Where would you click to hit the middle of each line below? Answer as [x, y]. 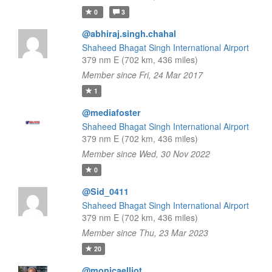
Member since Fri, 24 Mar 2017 [142, 75]
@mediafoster [111, 112]
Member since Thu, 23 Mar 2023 [145, 233]
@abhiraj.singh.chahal [129, 33]
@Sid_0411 [105, 191]
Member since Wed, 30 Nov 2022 [146, 154]
